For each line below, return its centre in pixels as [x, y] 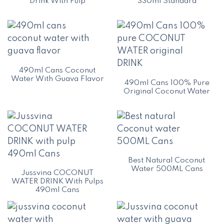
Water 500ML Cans [167, 169]
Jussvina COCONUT [57, 173]
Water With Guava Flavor [57, 79]
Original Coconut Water [167, 91]
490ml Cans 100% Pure [167, 83]
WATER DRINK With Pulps [57, 182]
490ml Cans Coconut [57, 70]
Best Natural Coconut [167, 161]
